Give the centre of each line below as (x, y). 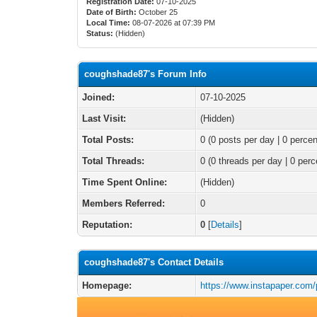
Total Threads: (114, 161)
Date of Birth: (112, 12)
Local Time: (109, 23)
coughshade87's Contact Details (154, 262)
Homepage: (107, 286)
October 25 (158, 12)
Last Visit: (104, 119)
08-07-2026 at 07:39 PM (173, 23)
